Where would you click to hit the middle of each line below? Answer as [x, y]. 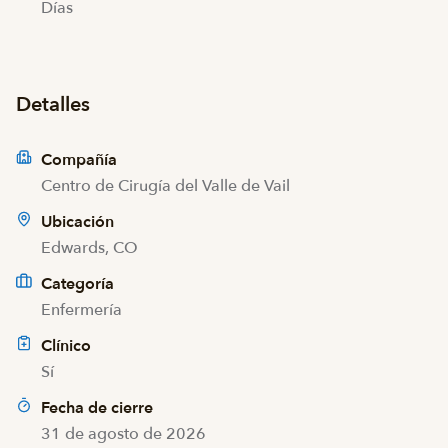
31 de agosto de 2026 [123, 434]
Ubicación [75, 222]
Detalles [53, 104]
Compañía [77, 160]
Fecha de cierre [97, 408]
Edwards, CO [89, 248]
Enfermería [81, 310]
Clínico [66, 346]
